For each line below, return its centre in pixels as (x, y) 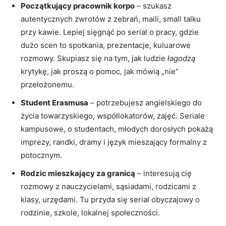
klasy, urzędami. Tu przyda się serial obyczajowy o (110, 199)
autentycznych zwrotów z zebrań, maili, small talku (111, 19)
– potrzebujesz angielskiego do (145, 102)
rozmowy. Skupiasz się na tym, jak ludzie (94, 58)
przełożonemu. (47, 84)
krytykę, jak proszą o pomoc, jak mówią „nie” (100, 71)
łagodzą (181, 58)
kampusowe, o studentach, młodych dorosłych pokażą (117, 129)
